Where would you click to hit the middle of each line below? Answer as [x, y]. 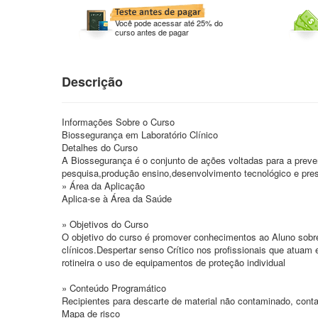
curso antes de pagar [152, 32]
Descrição [92, 82]
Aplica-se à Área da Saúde [117, 198]
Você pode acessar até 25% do [169, 23]
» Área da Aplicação [103, 186]
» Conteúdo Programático [114, 288]
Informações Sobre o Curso [118, 122]
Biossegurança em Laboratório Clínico [140, 135]
